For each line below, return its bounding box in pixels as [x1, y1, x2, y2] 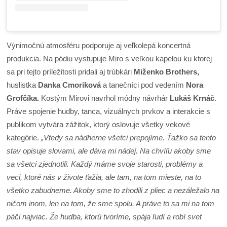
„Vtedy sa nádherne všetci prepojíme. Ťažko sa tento [41, 133, 216, 142]
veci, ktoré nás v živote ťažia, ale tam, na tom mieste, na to [7, 173, 202, 182]
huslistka [7, 81, 39, 90]
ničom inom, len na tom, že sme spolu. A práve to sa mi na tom [7, 199, 215, 208]
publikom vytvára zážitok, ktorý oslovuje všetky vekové [7, 120, 191, 129]
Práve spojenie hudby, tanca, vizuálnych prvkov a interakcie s [7, 107, 211, 116]
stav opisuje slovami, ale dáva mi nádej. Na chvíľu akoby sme [7, 146, 211, 156]
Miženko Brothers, [134, 67, 200, 77]
